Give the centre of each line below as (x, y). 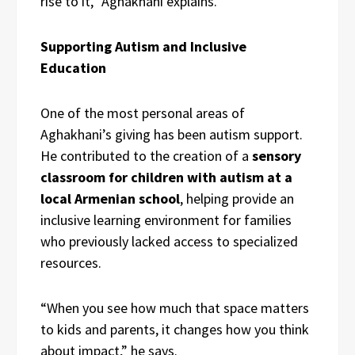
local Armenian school (110, 198)
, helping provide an (237, 198)
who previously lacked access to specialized (169, 241)
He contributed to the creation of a (146, 155)
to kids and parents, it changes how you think (175, 329)
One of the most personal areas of (143, 113)
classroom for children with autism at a (166, 177)
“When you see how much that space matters (175, 307)
